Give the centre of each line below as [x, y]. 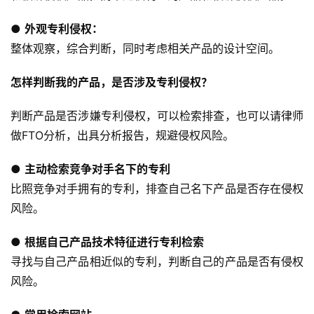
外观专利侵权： [64, 29]
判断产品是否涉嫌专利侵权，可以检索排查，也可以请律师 [157, 116]
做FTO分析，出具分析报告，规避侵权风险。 [122, 136]
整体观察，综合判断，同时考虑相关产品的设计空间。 [145, 49]
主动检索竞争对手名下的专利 [97, 169]
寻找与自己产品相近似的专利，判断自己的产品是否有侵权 [157, 262]
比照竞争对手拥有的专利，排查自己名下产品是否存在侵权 [157, 189]
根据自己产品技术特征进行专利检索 [114, 242]
